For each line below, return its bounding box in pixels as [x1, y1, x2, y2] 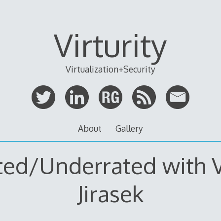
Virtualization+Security [65, 64, 155, 75]
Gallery [115, 123, 144, 134]
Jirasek [77, 179, 144, 208]
